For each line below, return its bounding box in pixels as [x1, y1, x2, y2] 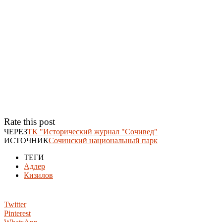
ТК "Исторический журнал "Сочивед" [27, 127, 158, 136]
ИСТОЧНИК [4, 136, 49, 145]
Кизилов [24, 170, 53, 179]
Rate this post [4, 116, 55, 127]
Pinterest [4, 209, 31, 218]
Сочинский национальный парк [49, 136, 158, 145]
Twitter [4, 200, 26, 209]
